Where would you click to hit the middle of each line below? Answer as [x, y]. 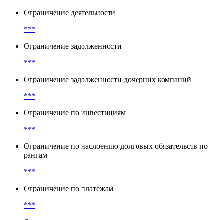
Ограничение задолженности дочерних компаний [107, 113]
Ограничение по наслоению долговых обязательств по [116, 180]
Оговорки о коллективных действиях [86, 13]
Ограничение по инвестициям [75, 146]
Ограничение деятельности [69, 46]
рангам [35, 189]
